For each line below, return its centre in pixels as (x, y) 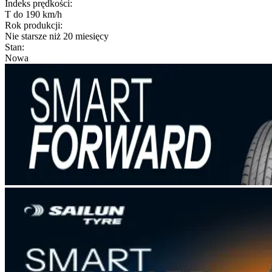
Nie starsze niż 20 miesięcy (57, 36)
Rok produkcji (32, 25)
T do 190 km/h (33, 14)
